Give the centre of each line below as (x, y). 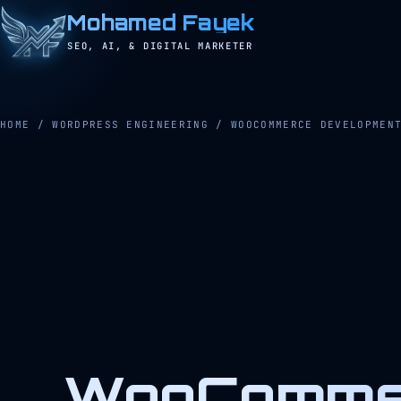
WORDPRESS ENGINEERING (130, 124)
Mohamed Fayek (161, 23)
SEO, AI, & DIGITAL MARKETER (160, 46)
